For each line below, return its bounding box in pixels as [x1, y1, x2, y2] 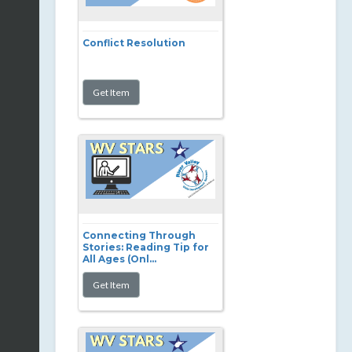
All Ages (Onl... [82, 253, 156, 265]
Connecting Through [82, 229, 196, 241]
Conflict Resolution [82, 37, 185, 49]
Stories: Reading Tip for [82, 241, 209, 253]
